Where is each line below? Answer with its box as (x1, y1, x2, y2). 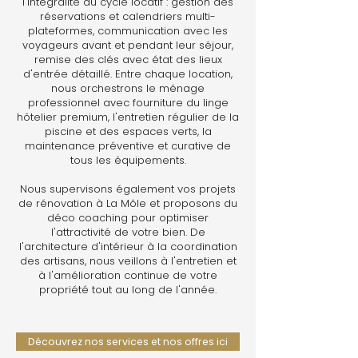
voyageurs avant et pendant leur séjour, (22, 38, 233, 53)
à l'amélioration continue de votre (38, 268, 217, 283)
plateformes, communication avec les (28, 23, 228, 38)
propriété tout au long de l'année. (39, 282, 217, 297)
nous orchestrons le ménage (51, 81, 205, 96)
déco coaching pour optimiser (47, 210, 209, 225)
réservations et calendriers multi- (40, 9, 216, 24)
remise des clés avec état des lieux (34, 52, 222, 67)
